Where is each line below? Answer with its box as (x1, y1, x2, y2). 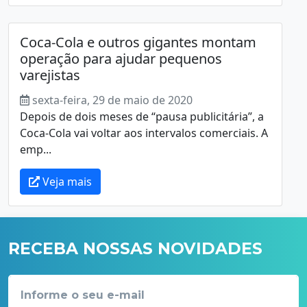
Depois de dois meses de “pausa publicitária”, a (20, 108, 264, 124)
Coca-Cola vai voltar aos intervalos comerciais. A (20, 125, 268, 140)
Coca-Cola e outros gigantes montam (20, 32, 256, 51)
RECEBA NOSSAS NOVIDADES (8, 238, 262, 258)
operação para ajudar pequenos (20, 49, 222, 68)
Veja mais (40, 173, 92, 189)
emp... (20, 141, 51, 157)
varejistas (20, 65, 80, 84)
